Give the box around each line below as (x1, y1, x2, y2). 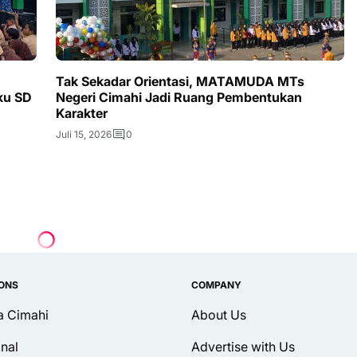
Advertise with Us (191, 339, 295, 355)
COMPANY (191, 279, 241, 292)
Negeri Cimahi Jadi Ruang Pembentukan (56, 89, 302, 106)
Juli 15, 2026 (56, 128, 112, 141)
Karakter (56, 105, 108, 122)
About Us (191, 307, 246, 324)
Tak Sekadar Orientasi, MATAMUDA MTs (56, 73, 304, 90)
